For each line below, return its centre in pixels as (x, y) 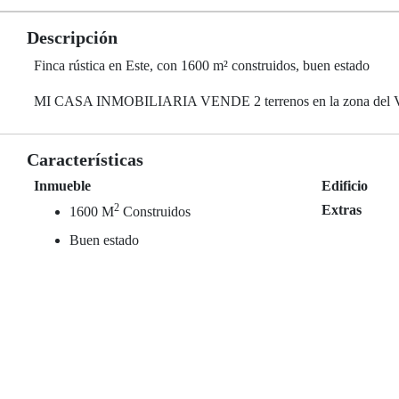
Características (85, 159)
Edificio (345, 186)
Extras (342, 210)
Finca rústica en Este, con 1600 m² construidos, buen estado (202, 65)
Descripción (72, 37)
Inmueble (62, 186)
